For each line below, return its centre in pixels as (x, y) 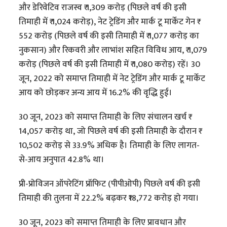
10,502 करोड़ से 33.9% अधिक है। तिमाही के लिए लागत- (109, 146)
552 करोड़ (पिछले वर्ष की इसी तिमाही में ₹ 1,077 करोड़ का (109, 36)
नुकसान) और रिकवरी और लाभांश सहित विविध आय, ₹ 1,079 (113, 50)
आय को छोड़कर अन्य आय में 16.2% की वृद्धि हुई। (96, 93)
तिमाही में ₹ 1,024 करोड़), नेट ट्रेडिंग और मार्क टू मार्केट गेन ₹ (108, 22)
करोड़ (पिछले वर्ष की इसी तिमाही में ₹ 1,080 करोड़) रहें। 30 (110, 65)
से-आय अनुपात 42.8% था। (62, 160)
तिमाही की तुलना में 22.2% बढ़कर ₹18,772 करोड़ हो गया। (109, 198)
